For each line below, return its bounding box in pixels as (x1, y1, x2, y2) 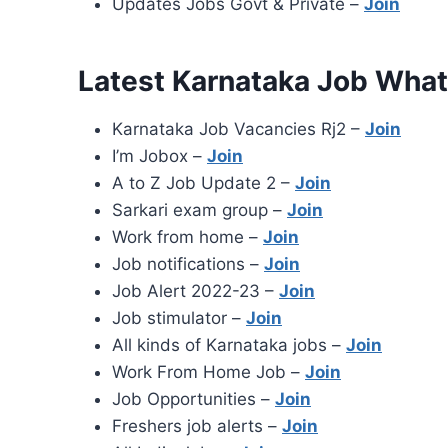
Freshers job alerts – (112, 416, 282, 437)
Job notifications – (112, 254, 264, 275)
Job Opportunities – (112, 389, 275, 410)
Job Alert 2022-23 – (112, 281, 279, 302)
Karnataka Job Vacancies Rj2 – (112, 119, 365, 140)
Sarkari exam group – (112, 200, 287, 221)
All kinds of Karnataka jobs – (112, 335, 346, 356)
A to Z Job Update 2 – (112, 173, 295, 194)
